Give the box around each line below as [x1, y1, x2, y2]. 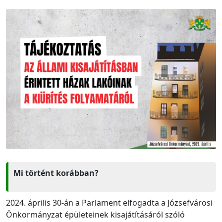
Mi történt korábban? [13, 167, 101, 178]
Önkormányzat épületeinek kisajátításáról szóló [6, 209, 185, 220]
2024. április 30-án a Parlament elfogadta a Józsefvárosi [6, 197, 213, 208]
